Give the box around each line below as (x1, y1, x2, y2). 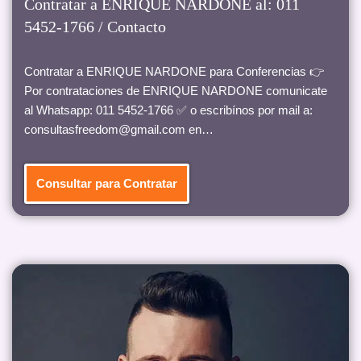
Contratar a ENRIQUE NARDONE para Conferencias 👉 (24, 64, 324, 79)
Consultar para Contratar (36, 176, 177, 191)
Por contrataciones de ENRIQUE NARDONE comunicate (24, 84, 327, 98)
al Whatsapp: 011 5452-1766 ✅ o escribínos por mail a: (24, 103, 313, 118)
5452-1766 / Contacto (24, 18, 166, 36)
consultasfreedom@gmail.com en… (24, 122, 217, 137)
